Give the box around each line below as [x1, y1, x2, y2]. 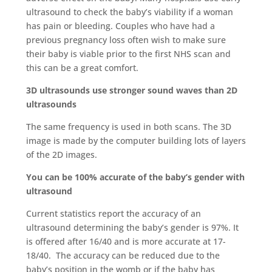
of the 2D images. [25, 149, 97, 160]
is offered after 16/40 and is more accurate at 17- [25, 236, 226, 247]
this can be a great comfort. [25, 62, 138, 73]
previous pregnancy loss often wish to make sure [25, 34, 226, 46]
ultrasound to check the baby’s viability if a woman [25, 6, 233, 18]
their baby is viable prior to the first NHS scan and [25, 48, 231, 59]
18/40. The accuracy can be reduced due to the [25, 250, 220, 261]
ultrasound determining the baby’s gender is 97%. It [25, 222, 239, 233]
